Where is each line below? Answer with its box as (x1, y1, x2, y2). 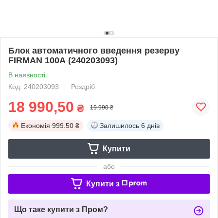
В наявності (8, 71, 45, 79)
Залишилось (100, 121, 139, 129)
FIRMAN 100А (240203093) (8, 55, 118, 65)
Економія (21, 121, 50, 129)
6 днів (141, 121, 160, 129)
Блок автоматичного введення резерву (8, 45, 180, 55)
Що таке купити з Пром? (14, 205, 108, 214)
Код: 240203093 (8, 82, 59, 91)
